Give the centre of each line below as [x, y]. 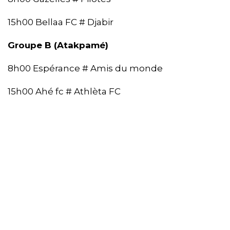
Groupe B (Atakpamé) [58, 45]
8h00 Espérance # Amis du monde [85, 69]
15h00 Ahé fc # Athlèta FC [64, 92]
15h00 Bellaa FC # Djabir [61, 22]
